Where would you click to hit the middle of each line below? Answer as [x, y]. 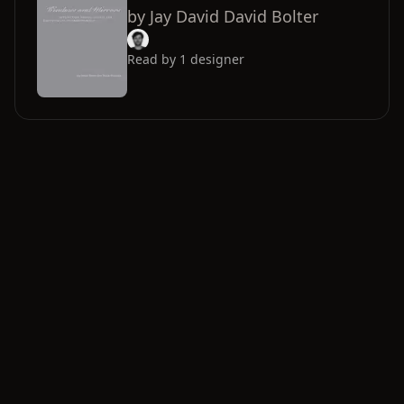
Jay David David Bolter [234, 17]
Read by [153, 60]
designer [217, 60]
